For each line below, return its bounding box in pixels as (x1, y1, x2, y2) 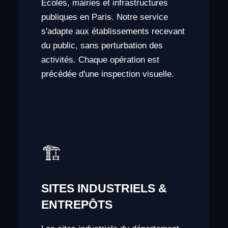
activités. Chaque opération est (41, 54, 159, 65)
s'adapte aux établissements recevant (41, 26, 185, 36)
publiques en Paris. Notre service (41, 12, 168, 22)
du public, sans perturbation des (41, 40, 163, 50)
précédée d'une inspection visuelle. (41, 69, 174, 79)
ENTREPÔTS (41, 197, 112, 211)
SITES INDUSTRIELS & (41, 181, 167, 195)
